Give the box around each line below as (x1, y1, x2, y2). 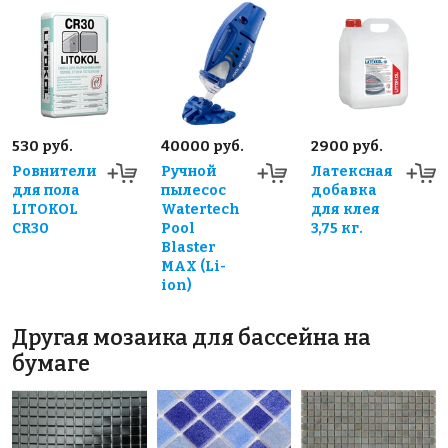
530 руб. (12, 138, 73, 156)
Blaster (161, 239, 217, 257)
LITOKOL (12, 201, 78, 219)
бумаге (12, 351, 90, 378)
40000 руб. (161, 138, 245, 156)
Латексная (310, 163, 393, 181)
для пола (12, 182, 80, 200)
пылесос (161, 182, 227, 200)
